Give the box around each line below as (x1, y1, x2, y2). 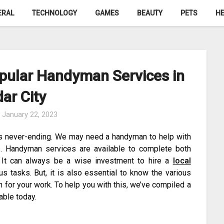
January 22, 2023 (1, 110, 57, 119)
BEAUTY (137, 9, 162, 17)
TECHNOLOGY (32, 9, 77, 17)
